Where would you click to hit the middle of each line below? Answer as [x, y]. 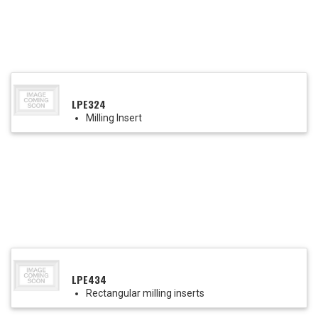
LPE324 [89, 104]
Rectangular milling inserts [145, 294]
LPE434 [89, 280]
